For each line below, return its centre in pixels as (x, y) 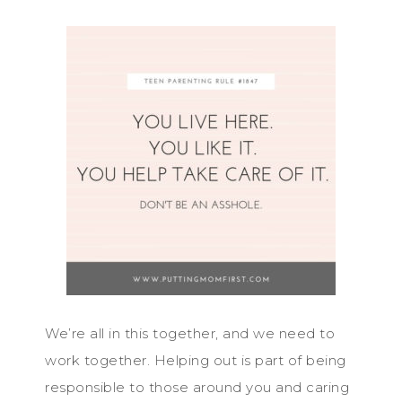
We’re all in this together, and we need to (190, 333)
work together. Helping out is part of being (196, 360)
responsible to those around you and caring (197, 387)
